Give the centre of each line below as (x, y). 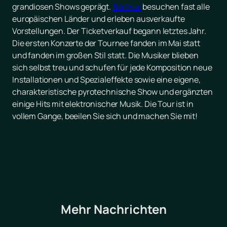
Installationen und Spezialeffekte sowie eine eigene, (106, 80)
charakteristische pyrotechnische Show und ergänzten (112, 92)
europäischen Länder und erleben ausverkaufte (99, 19)
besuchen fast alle (175, 7)
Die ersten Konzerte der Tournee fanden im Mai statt (106, 43)
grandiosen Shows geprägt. (62, 7)
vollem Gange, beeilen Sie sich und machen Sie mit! (105, 116)
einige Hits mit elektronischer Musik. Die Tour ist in (103, 104)
